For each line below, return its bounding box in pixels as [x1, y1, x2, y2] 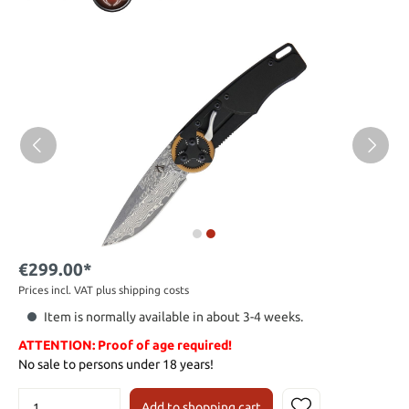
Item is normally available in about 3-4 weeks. [44, 309, 303, 325]
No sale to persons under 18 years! [18, 357, 214, 372]
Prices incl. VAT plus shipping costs [18, 284, 189, 297]
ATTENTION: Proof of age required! [18, 338, 232, 353]
